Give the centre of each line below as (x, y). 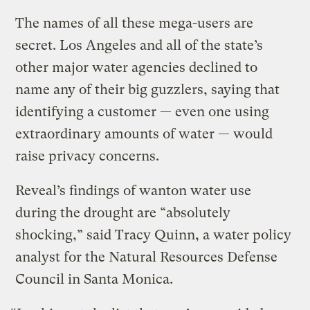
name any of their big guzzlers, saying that (148, 90)
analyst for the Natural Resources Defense (147, 257)
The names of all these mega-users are (135, 24)
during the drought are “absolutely (123, 213)
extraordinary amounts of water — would (144, 134)
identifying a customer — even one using (143, 112)
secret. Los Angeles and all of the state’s (139, 46)
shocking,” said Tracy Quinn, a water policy (154, 235)
